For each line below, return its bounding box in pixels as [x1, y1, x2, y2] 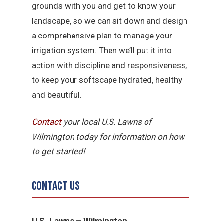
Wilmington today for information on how [32, 132, 185, 142]
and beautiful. [32, 89, 82, 100]
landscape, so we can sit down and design [32, 15, 188, 26]
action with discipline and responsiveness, [32, 60, 187, 70]
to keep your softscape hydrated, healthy [32, 74, 183, 85]
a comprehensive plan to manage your [32, 30, 173, 40]
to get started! [32, 147, 85, 156]
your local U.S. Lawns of [61, 117, 152, 127]
